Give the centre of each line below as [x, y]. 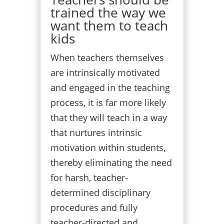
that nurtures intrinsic [96, 132]
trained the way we [108, 12]
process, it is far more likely [108, 102]
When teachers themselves [107, 57]
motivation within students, [108, 147]
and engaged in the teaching [110, 87]
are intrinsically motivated [105, 72]
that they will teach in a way [108, 117]
